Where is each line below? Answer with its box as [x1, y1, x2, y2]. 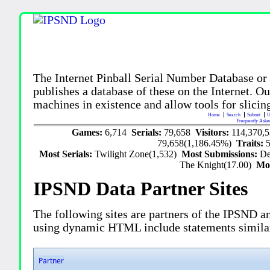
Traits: [236, 138, 266, 148]
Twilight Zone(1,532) [95, 149, 182, 159]
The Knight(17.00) [180, 160, 257, 170]
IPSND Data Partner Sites [33, 178, 248, 199]
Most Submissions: [181, 149, 260, 159]
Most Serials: [39, 149, 95, 159]
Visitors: [195, 127, 231, 137]
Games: [71, 127, 105, 137]
